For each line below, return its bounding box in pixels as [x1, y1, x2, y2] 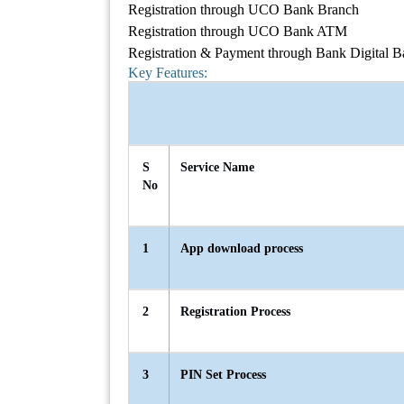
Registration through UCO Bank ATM [128, 23, 347, 40]
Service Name [180, 161, 254, 175]
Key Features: [128, 65, 207, 81]
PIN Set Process [180, 368, 266, 382]
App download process [180, 242, 303, 256]
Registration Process [180, 305, 290, 319]
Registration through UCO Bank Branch [128, 2, 359, 18]
